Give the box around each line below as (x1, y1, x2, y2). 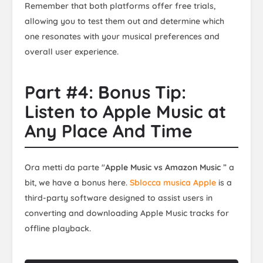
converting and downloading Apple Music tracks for (25, 207, 229, 218)
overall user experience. (25, 46, 119, 57)
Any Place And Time (25, 119, 193, 142)
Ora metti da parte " (25, 161, 105, 173)
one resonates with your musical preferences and (25, 31, 220, 42)
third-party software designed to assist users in (25, 192, 213, 203)
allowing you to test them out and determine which (25, 15, 224, 26)
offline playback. (25, 222, 91, 234)
